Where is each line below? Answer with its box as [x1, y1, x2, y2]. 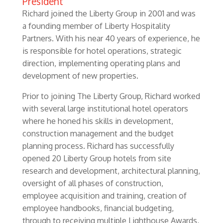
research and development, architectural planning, [22, 166, 200, 176]
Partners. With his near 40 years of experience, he [22, 33, 200, 43]
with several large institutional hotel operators [22, 104, 188, 113]
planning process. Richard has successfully [22, 141, 174, 151]
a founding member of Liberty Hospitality [22, 21, 170, 31]
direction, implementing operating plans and [22, 58, 180, 68]
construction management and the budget [22, 128, 174, 138]
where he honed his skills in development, [22, 116, 173, 126]
